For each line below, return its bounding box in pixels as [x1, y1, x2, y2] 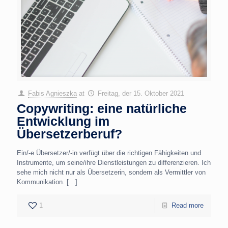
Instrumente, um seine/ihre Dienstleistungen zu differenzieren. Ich [17, 158, 211, 166]
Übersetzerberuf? [17, 126, 122, 141]
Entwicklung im [17, 113, 109, 128]
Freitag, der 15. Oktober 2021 [98, 89, 185, 97]
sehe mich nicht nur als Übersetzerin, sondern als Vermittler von [17, 168, 206, 176]
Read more [172, 201, 204, 209]
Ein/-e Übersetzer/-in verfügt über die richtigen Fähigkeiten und [17, 149, 201, 157]
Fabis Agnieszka [28, 89, 77, 97]
